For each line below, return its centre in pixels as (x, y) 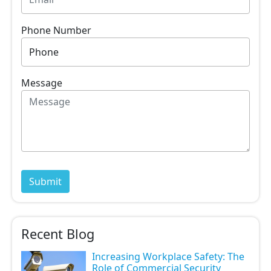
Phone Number (56, 30)
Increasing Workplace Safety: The (168, 256)
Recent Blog (58, 234)
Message (42, 83)
